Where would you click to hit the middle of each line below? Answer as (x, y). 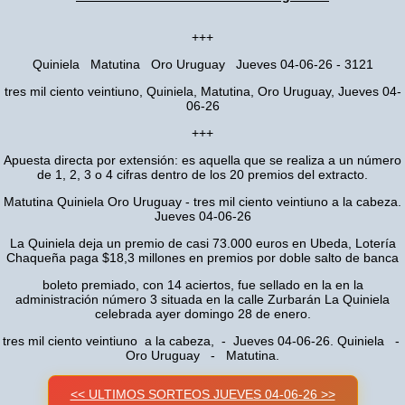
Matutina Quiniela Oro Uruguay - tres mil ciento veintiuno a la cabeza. (202, 202)
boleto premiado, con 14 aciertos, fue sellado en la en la (202, 285)
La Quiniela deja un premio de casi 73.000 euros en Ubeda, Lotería (202, 243)
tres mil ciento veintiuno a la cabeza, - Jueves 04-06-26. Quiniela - (202, 341)
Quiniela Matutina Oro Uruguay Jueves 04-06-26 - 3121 (202, 64)
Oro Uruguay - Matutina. (202, 355)
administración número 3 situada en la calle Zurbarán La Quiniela (202, 299)
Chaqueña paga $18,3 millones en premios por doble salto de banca (202, 258)
